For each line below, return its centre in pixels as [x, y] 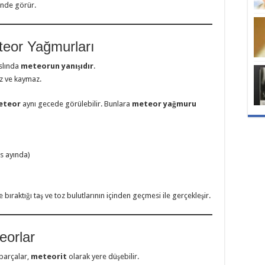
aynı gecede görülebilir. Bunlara [76, 104]
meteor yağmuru [164, 104]
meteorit [49, 257]
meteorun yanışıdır [57, 66]
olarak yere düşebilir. [103, 257]
